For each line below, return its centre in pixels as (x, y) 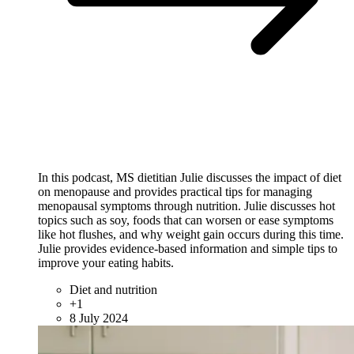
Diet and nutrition (113, 289)
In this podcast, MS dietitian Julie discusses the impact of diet (190, 177)
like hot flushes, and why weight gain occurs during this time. (191, 234)
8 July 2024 (99, 318)
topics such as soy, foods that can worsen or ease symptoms (186, 220)
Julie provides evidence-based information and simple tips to (188, 248)
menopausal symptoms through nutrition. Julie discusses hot (186, 205)
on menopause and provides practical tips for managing (175, 191)
